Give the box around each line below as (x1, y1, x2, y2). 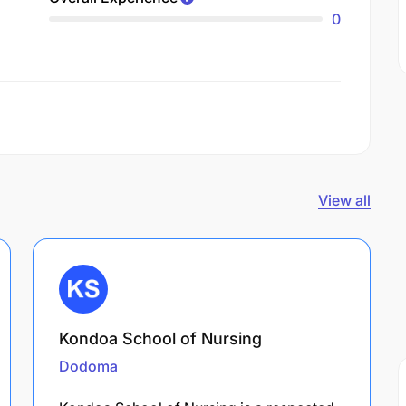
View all (318, 190, 371, 209)
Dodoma (59, 356, 118, 375)
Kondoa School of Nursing (59, 328, 262, 348)
